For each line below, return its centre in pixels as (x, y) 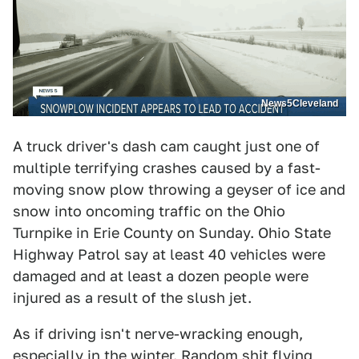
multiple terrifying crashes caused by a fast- (167, 167)
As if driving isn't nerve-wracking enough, (158, 333)
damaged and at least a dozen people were (161, 276)
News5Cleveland (300, 103)
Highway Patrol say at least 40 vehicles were (169, 254)
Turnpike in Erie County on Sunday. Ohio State (172, 232)
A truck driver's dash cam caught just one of (166, 146)
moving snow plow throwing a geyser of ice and (179, 189)
